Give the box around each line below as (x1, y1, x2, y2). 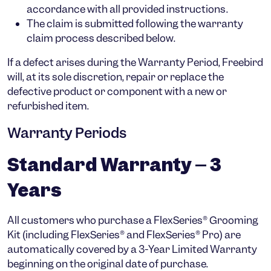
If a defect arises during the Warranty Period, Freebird (7, 56, 263, 69)
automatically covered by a (7, 243, 139, 256)
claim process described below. (27, 31, 175, 45)
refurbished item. (7, 99, 89, 113)
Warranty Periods (7, 123, 126, 142)
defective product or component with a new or (7, 85, 227, 98)
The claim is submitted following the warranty (27, 17, 243, 30)
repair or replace (126, 70, 206, 83)
